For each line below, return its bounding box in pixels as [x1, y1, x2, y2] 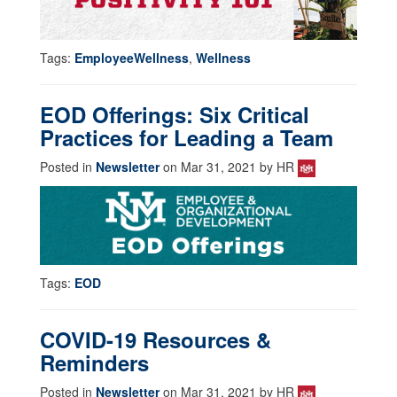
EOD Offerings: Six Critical [40, 98, 309, 129]
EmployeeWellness [74, 48, 189, 66]
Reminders [40, 347, 149, 378]
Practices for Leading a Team [40, 121, 333, 152]
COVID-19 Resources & [40, 324, 271, 355]
